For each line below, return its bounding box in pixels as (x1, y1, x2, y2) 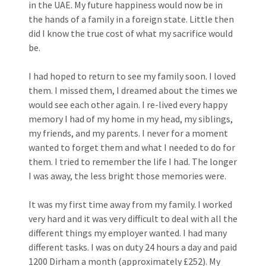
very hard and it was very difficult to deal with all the (28, 212, 237, 224)
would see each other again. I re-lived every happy (28, 98, 227, 110)
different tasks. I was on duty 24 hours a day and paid (28, 240, 237, 253)
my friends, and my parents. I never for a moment (28, 126, 228, 139)
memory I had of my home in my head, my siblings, (28, 112, 233, 125)
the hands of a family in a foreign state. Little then (28, 12, 234, 25)
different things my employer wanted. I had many (28, 226, 227, 239)
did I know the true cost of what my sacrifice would (28, 27, 233, 39)
